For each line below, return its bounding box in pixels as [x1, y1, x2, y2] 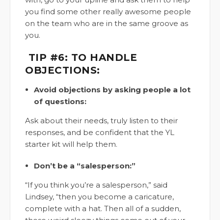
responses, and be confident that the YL [25, 128, 174, 137]
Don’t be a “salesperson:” [34, 161, 136, 171]
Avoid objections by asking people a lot [34, 85, 191, 95]
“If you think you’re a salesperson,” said [25, 180, 167, 190]
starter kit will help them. [25, 139, 117, 149]
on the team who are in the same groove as [25, 19, 188, 28]
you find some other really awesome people [25, 7, 191, 17]
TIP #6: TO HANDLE [28, 52, 137, 64]
